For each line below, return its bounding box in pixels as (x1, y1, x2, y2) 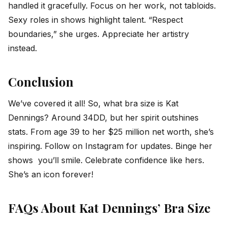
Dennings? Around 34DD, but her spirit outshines (8, 112, 199, 123)
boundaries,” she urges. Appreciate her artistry (8, 28, 189, 39)
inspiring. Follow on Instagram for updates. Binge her (8, 140, 212, 151)
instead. (8, 43, 37, 53)
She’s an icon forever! (8, 169, 93, 179)
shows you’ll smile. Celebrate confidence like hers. (8, 155, 204, 165)
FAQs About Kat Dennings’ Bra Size (8, 200, 210, 216)
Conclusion (8, 73, 73, 90)
